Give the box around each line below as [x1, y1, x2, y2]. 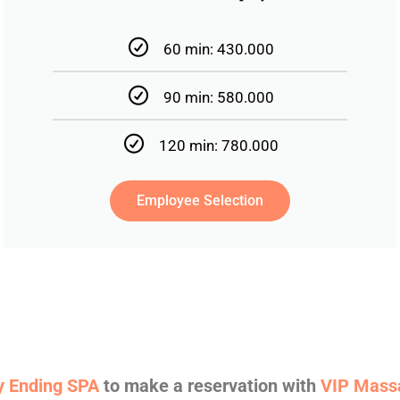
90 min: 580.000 [162, 87, 274, 106]
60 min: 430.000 [162, 39, 274, 58]
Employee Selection [137, 191, 263, 209]
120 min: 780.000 [158, 136, 279, 154]
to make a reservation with [98, 374, 321, 396]
